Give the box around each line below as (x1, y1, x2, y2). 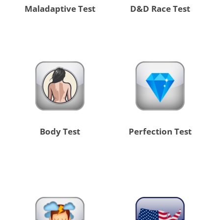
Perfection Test (129, 126, 192, 137)
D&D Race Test (130, 3, 191, 15)
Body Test (39, 126, 80, 137)
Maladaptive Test (24, 3, 95, 15)
